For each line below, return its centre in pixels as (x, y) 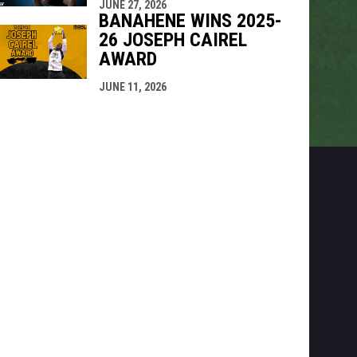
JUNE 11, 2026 (132, 86)
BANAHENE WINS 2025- (190, 20)
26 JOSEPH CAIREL (173, 39)
